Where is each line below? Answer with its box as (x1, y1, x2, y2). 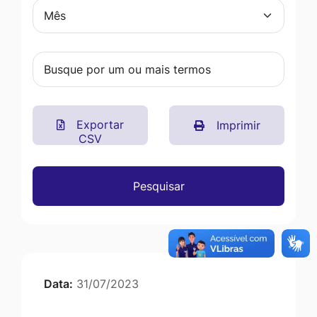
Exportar (73, 117, 124, 132)
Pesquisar (132, 179, 185, 194)
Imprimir (212, 118, 260, 133)
